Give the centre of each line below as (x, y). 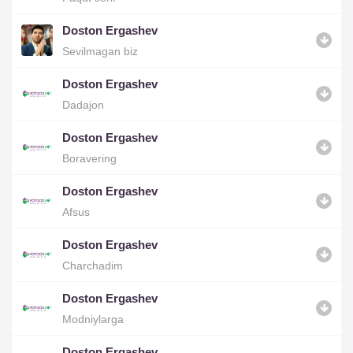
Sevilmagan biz (100, 51)
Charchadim (93, 265)
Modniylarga (93, 319)
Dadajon (83, 104)
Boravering (89, 158)
